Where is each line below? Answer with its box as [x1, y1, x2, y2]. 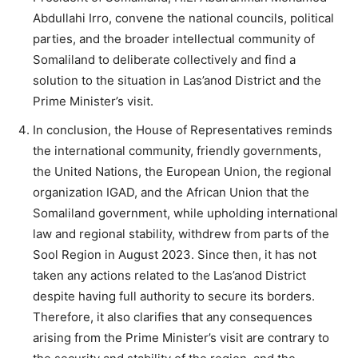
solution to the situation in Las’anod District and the [33, 72, 321, 88]
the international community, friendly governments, [33, 142, 321, 158]
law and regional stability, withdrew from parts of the [33, 225, 329, 241]
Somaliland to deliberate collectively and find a [33, 51, 296, 67]
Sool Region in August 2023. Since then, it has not [33, 246, 316, 262]
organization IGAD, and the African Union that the [33, 184, 309, 200]
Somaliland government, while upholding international [33, 205, 338, 221]
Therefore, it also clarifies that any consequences [33, 308, 312, 324]
